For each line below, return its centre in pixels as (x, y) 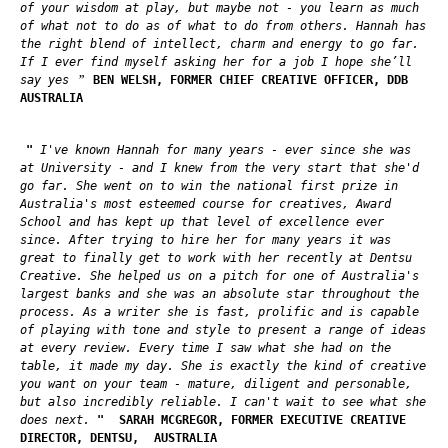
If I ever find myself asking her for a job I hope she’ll (216, 61)
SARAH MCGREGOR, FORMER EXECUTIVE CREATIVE (262, 419)
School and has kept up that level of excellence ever (202, 221)
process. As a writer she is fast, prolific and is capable (219, 311)
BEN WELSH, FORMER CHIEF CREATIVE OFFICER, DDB (250, 79)
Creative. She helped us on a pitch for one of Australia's (219, 275)
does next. (55, 419)
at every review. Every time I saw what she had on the (205, 347)
